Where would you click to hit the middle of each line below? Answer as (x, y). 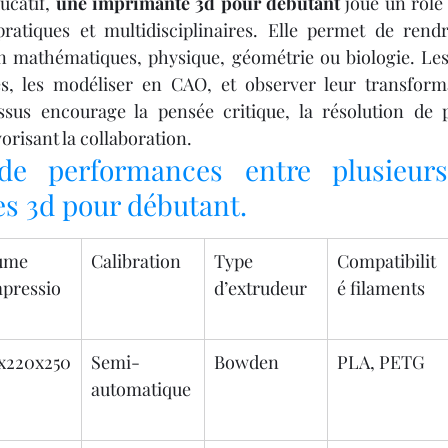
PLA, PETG (381, 362)
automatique (141, 389)
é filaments (381, 288)
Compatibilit (386, 261)
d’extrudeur (260, 288)
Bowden (246, 362)
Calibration (136, 261)
